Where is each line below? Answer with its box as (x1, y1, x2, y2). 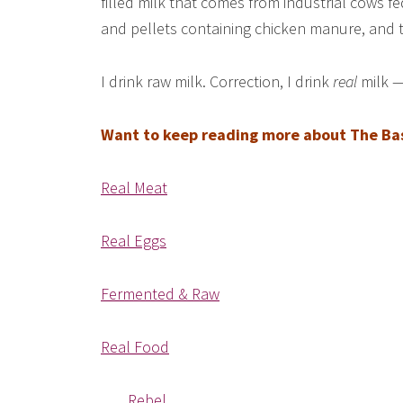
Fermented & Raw (101, 283, 219, 304)
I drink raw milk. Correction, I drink (101, 71, 333, 92)
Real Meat (101, 177, 167, 198)
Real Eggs (101, 230, 166, 251)
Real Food (101, 336, 169, 357)
